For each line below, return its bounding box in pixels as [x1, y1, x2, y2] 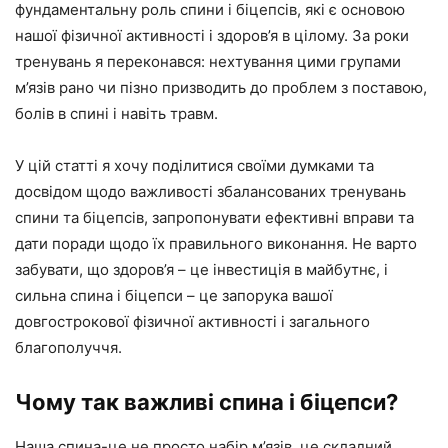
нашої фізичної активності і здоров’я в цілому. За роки [15, 25, 409, 45]
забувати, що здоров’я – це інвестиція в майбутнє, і [15, 259, 388, 279]
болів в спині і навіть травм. [15, 103, 218, 123]
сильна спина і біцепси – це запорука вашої [15, 285, 333, 305]
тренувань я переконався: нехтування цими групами [15, 51, 401, 71]
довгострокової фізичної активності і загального [15, 311, 370, 331]
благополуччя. [15, 337, 122, 357]
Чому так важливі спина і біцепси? [15, 388, 398, 415]
